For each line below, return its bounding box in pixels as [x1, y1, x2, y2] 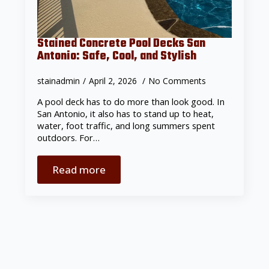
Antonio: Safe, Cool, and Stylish [37, 47, 197, 65]
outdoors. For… [37, 131, 100, 144]
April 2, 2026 [89, 74, 140, 86]
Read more [52, 162, 106, 177]
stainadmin [37, 74, 80, 86]
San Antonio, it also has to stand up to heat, [37, 107, 214, 119]
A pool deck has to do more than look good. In [37, 95, 225, 107]
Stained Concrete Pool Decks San [37, 34, 206, 53]
